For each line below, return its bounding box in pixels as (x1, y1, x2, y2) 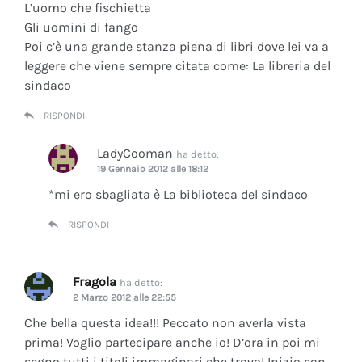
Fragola (73, 273, 116, 289)
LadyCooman (97, 145, 173, 161)
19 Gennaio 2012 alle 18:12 (97, 162, 208, 175)
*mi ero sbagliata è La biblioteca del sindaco (48, 186, 308, 202)
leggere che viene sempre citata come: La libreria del (24, 57, 330, 74)
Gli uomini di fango (24, 19, 138, 35)
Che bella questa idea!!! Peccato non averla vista (24, 314, 306, 330)
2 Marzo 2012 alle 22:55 (73, 291, 176, 303)
